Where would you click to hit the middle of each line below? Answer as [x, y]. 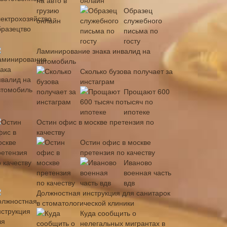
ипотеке [137, 111]
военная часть [147, 172]
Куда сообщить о [108, 213]
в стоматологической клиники [85, 203]
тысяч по [138, 101]
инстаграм [97, 81]
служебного [143, 20]
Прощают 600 [147, 91]
